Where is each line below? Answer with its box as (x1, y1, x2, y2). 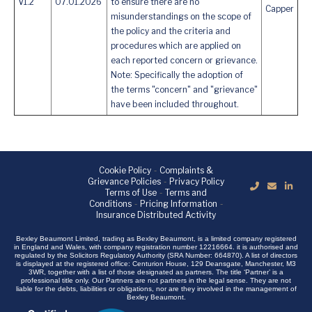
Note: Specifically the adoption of (111, 70, 243, 81)
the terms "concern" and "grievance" (111, 84, 258, 95)
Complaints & (159, 165, 213, 176)
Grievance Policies (87, 176, 161, 187)
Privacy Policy (169, 176, 224, 187)
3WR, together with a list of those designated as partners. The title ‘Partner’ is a (29, 268, 283, 276)
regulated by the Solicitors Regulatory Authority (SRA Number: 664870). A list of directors (15, 251, 297, 260)
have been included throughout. (111, 99, 239, 110)
